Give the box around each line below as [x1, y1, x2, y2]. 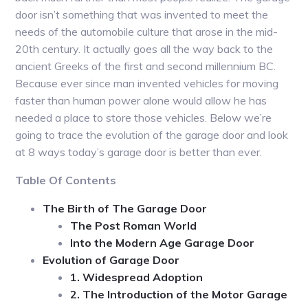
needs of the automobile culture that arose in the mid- [15, 25, 278, 39]
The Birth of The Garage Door [43, 201, 208, 216]
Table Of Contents [15, 173, 117, 188]
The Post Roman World [70, 219, 197, 233]
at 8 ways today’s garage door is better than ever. [15, 145, 263, 159]
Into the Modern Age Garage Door [70, 236, 255, 250]
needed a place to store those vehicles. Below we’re [15, 111, 272, 125]
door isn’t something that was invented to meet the [15, 8, 269, 22]
